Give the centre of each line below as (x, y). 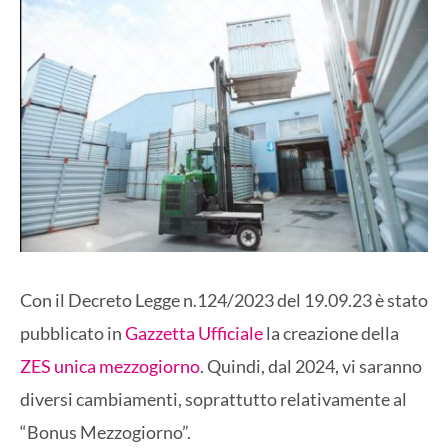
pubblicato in (72, 333)
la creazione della (331, 333)
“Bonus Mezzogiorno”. (105, 432)
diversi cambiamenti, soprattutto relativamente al (213, 399)
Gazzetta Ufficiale (194, 333)
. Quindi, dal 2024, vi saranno (311, 366)
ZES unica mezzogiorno (110, 366)
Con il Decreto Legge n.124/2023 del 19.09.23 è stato (224, 300)
